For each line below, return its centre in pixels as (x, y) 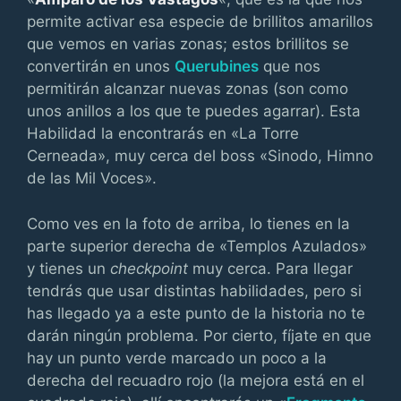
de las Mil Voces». (92, 178)
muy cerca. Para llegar (270, 268)
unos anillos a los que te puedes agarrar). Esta (194, 111)
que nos (290, 66)
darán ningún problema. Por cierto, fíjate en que (199, 335)
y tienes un (68, 268)
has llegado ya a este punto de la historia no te (196, 313)
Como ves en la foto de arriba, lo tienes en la (188, 223)
